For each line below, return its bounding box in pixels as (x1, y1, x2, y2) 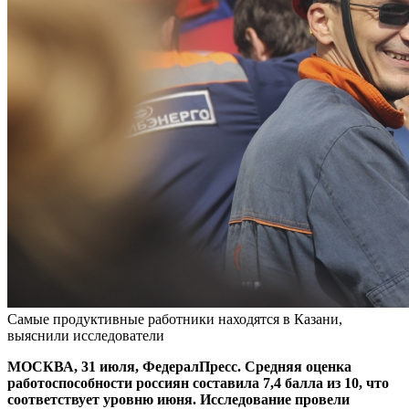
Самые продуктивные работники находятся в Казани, (7, 310, 342, 327)
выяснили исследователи (7, 327, 164, 343)
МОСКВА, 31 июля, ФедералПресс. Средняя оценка (7, 358, 351, 374)
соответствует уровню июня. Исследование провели (7, 391, 350, 407)
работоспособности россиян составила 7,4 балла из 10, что (7, 374, 389, 391)
